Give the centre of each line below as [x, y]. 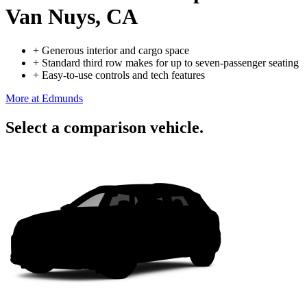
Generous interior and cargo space [115, 50]
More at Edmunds [44, 98]
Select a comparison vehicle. [105, 127]
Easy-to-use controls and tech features [123, 75]
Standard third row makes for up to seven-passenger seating [170, 62]
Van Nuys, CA [72, 17]
